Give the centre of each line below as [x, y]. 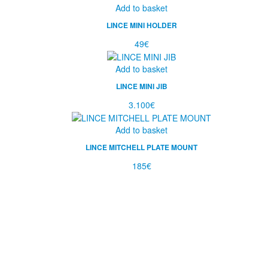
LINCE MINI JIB [141, 86]
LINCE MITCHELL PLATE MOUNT [141, 148]
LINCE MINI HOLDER [141, 25]
